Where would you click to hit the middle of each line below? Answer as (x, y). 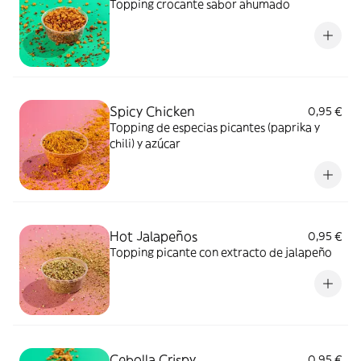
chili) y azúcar (145, 143)
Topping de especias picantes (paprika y (215, 127)
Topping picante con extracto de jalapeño (221, 252)
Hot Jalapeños (154, 236)
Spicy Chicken (152, 111)
